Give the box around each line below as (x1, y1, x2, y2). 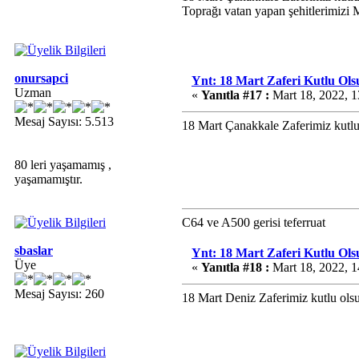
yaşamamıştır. (14, 172, 83, 186)
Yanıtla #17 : (201, 88, 269, 102)
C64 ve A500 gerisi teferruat (182, 216, 325, 229)
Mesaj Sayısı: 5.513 (14, 115, 114, 128)
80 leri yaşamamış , (14, 158, 111, 171)
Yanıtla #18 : (201, 260, 269, 274)
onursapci (14, 71, 68, 85)
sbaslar (14, 244, 53, 257)
